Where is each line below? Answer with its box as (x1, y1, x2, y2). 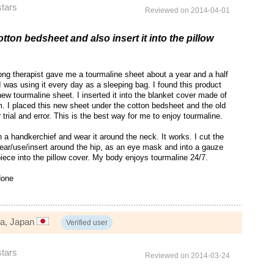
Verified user (66, 218, 108, 228)
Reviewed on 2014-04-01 (145, 6, 230, 15)
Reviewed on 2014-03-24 (145, 251, 230, 261)
